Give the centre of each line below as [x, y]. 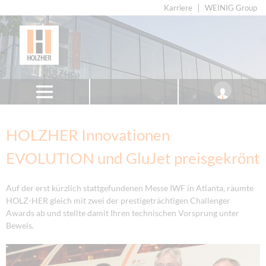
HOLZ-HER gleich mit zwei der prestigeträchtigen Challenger [118, 200]
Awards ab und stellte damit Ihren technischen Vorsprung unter [123, 213]
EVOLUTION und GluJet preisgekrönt [133, 158]
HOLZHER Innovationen [88, 135]
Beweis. [20, 225]
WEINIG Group [231, 8]
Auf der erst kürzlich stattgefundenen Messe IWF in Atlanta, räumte [130, 188]
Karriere [178, 8]
